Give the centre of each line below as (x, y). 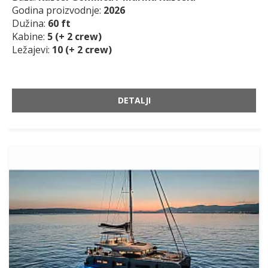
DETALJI (134, 100)
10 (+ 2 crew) (82, 50)
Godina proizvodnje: (58, 10)
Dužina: (30, 24)
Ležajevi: (32, 50)
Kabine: (30, 37)
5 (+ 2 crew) (74, 37)
